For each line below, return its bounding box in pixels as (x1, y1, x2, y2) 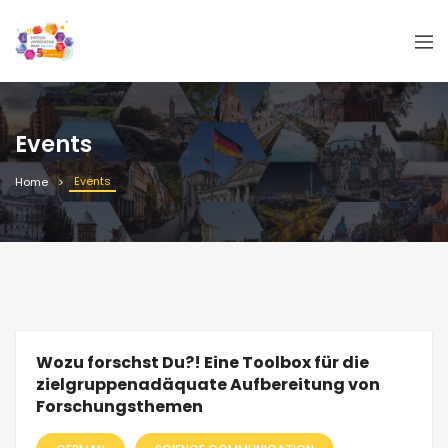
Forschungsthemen (36, 395, 203, 419)
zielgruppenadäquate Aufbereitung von (36, 373, 380, 397)
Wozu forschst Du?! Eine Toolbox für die (36, 351, 369, 375)
